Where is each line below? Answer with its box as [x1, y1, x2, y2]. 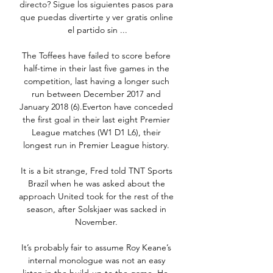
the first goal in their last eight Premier [23, 114, 170, 126]
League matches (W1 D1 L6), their [32, 127, 161, 138]
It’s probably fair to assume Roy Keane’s [21, 242, 171, 253]
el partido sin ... [68, 24, 127, 36]
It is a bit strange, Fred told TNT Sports [20, 165, 172, 177]
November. [75, 216, 120, 228]
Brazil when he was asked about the [27, 178, 165, 190]
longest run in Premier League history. [23, 140, 172, 151]
